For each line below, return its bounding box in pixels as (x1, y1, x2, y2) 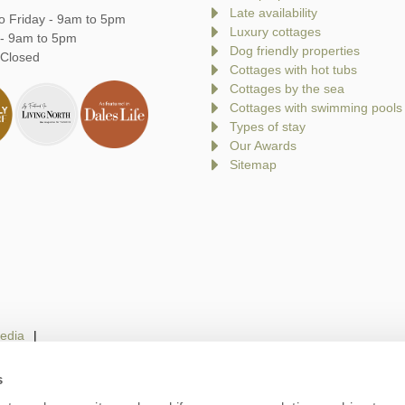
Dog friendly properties (230, 43, 360, 59)
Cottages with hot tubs (230, 62, 357, 78)
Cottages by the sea (230, 81, 344, 97)
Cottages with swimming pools (230, 100, 402, 116)
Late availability (230, 5, 317, 21)
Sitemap (230, 157, 277, 173)
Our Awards (230, 138, 297, 154)
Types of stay (230, 119, 306, 135)
